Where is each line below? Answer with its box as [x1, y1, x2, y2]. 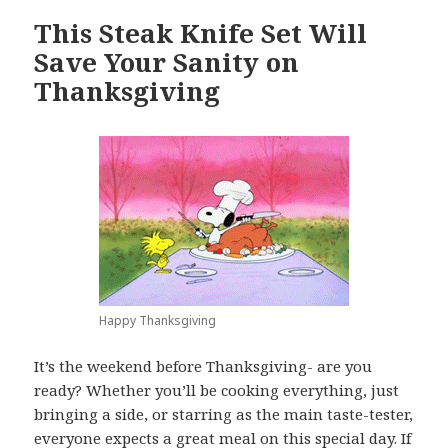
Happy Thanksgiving [99, 311, 216, 329]
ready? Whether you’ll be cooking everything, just [34, 379, 400, 400]
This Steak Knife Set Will [34, 14, 368, 51]
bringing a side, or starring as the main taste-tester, [34, 403, 414, 424]
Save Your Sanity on [34, 43, 300, 80]
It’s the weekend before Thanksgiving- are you [34, 355, 373, 376]
